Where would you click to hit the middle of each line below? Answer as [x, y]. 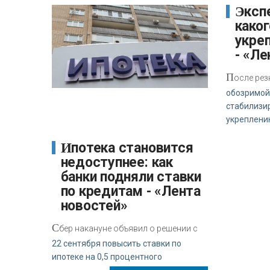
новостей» [94, 206]
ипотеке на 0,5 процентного [107, 256]
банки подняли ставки [131, 177]
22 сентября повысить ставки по [116, 243]
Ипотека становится [66, 148]
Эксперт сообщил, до [240, 11]
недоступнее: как [117, 162]
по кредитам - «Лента [130, 191]
